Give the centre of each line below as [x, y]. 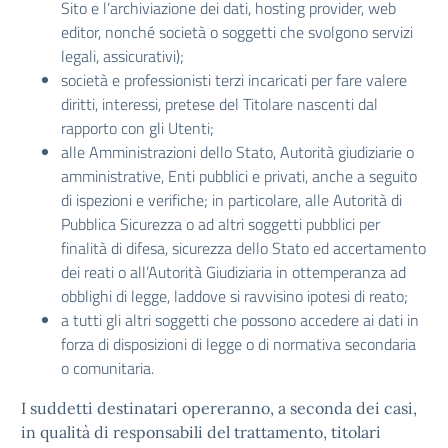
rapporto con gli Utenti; [137, 128]
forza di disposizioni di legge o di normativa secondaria [238, 344]
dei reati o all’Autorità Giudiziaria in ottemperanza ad [233, 272]
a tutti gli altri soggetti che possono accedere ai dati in [240, 320]
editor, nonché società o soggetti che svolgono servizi [237, 32]
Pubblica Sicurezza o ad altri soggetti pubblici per [220, 224]
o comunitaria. [107, 368]
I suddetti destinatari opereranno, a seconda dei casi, [219, 408]
